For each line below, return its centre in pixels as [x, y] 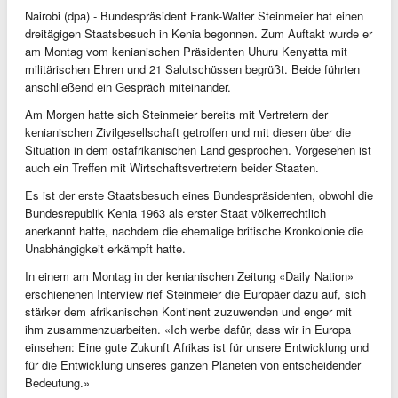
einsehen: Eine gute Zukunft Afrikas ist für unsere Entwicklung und [197, 347]
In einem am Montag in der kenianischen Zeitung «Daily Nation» [189, 276]
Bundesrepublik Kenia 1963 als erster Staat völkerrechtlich [175, 213]
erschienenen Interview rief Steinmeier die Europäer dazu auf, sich [195, 294]
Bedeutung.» [57, 382]
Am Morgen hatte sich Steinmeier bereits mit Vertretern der [176, 114]
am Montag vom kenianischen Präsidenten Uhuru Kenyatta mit [186, 51]
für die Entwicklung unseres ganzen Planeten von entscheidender [193, 365]
